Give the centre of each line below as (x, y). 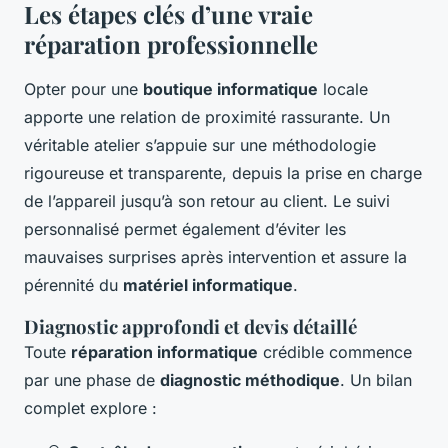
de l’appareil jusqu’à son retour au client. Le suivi (207, 201)
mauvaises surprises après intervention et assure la (215, 257)
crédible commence (335, 352)
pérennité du (73, 285)
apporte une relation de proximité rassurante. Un (207, 117)
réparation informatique (164, 352)
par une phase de (92, 380)
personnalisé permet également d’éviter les (185, 229)
